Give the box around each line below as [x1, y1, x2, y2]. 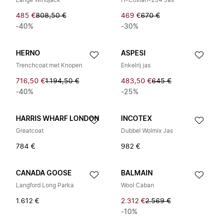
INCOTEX [121, 115, 152, 122]
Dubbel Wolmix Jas [121, 128, 173, 134]
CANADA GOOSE [16, 170, 72, 177]
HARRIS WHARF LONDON [16, 115, 99, 122]
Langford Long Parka [16, 182, 74, 188]
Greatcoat [16, 128, 44, 134]
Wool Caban [121, 182, 154, 188]
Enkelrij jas [121, 62, 151, 68]
